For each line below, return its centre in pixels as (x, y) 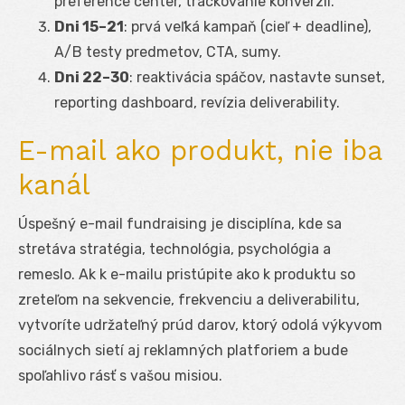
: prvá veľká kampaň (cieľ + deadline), (248, 26)
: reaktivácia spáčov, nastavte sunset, (257, 77)
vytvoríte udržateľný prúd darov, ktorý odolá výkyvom (200, 325)
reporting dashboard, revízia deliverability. (197, 102)
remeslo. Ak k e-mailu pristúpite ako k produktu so (187, 274)
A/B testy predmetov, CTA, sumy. (168, 52)
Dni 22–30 (92, 77)
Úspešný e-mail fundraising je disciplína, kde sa (180, 223)
